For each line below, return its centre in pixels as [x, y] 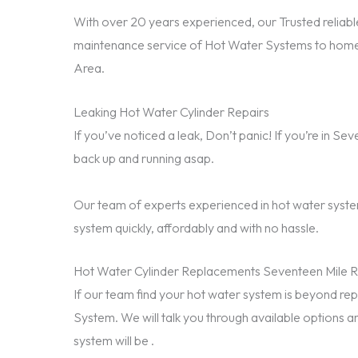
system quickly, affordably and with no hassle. [196, 227]
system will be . [114, 341]
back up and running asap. [144, 158]
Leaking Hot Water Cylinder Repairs [171, 111]
